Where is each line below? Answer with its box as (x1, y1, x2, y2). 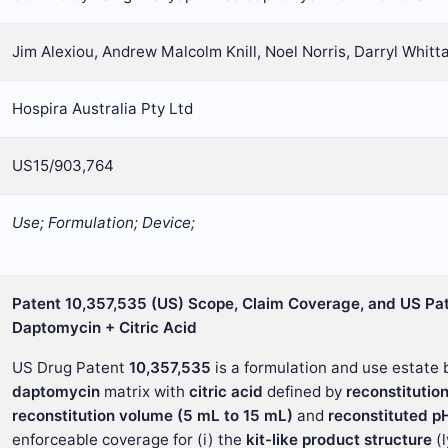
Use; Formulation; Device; (12, 213, 195, 232)
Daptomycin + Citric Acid (12, 318, 197, 337)
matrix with (100, 382, 189, 401)
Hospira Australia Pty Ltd (12, 99, 193, 118)
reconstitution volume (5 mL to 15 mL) (12, 406, 293, 425)
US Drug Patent (12, 358, 129, 377)
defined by (263, 382, 346, 401)
